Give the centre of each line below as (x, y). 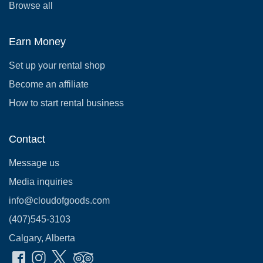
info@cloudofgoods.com (59, 200)
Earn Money (37, 41)
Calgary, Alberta (42, 238)
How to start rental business (66, 103)
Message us (34, 163)
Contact (27, 139)
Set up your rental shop (57, 65)
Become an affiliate (49, 84)
